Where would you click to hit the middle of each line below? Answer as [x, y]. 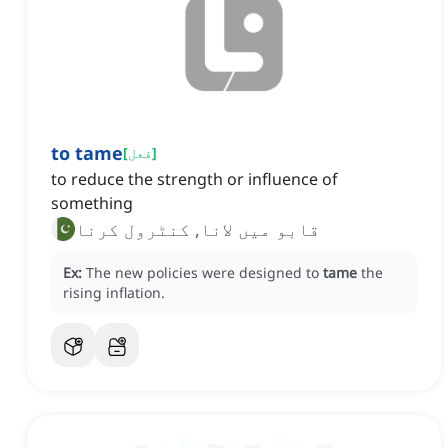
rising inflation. [114, 293]
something [92, 203]
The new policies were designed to [204, 273]
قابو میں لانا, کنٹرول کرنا [197, 229]
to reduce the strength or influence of [194, 179]
